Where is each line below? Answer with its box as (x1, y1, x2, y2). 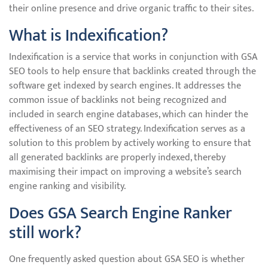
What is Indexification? (9, 22, 168, 50)
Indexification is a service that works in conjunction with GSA (9, 49, 257, 65)
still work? (9, 219, 81, 247)
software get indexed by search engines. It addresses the (9, 78, 241, 94)
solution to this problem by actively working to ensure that (9, 135, 251, 151)
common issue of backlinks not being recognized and (9, 92, 227, 108)
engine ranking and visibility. (9, 178, 126, 194)
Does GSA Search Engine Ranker (9, 199, 232, 227)
